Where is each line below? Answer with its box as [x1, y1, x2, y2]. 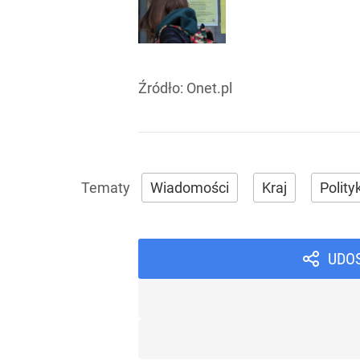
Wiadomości [150, 179, 229, 196]
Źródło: [138, 80, 186, 96]
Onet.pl [186, 80, 232, 96]
